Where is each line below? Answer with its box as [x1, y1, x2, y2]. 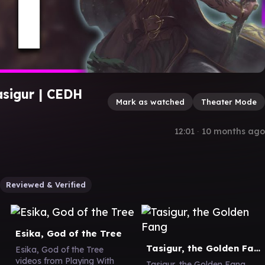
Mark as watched [116, 96, 185, 106]
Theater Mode [201, 96, 257, 106]
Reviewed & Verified [6, 179, 86, 189]
